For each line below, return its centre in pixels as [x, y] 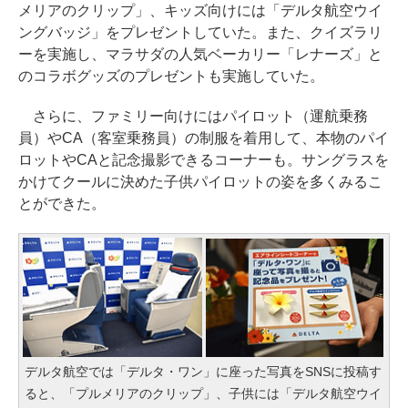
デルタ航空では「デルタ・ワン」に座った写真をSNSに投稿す [203, 371]
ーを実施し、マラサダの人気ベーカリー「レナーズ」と [200, 54]
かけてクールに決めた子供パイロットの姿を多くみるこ [200, 181]
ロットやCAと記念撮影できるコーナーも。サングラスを [204, 159]
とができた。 [62, 203]
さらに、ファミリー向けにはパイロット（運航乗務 [193, 116]
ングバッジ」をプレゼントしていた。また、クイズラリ [200, 32]
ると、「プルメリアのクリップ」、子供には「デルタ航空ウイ [203, 393]
